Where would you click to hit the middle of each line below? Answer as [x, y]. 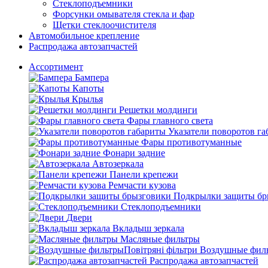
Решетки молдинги [158, 110]
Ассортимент [56, 67]
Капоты [88, 88]
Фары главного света [170, 121]
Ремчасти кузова [142, 185]
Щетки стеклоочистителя [104, 25]
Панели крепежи [144, 174]
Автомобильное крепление [84, 36]
